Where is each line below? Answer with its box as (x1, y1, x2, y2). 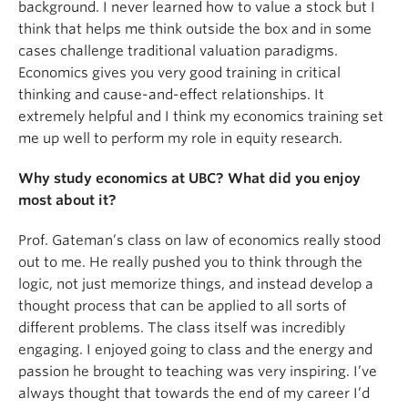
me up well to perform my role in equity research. (18, 130, 342, 148)
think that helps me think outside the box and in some (18, 21, 372, 38)
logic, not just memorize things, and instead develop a (18, 276, 373, 293)
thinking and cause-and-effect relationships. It (18, 87, 324, 104)
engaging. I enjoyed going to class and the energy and (18, 342, 372, 359)
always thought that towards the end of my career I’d (18, 385, 370, 403)
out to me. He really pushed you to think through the (18, 254, 362, 271)
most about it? (18, 192, 117, 209)
